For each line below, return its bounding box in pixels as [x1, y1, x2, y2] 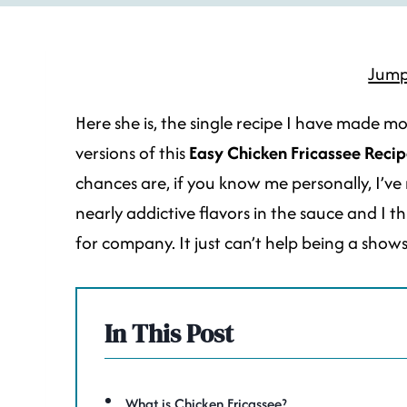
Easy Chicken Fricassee [189, 140, 361, 165]
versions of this [75, 140, 189, 165]
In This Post [104, 316, 233, 351]
